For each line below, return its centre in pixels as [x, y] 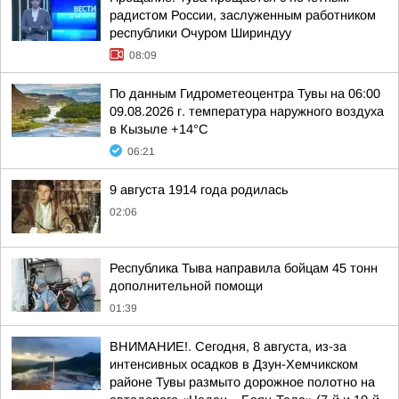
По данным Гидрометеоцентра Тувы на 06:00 [245, 94]
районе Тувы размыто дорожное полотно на [242, 382]
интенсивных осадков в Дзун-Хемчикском [234, 364]
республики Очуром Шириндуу [200, 33]
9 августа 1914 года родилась [199, 190]
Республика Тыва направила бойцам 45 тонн [244, 268]
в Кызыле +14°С [159, 129]
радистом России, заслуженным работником [243, 15]
